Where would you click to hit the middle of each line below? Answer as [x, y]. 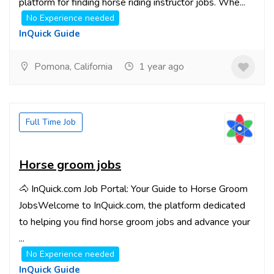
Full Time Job [51, 122]
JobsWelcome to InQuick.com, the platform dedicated [132, 206]
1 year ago [160, 67]
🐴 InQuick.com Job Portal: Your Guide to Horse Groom [133, 189]
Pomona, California [72, 67]
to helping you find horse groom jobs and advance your [135, 222]
